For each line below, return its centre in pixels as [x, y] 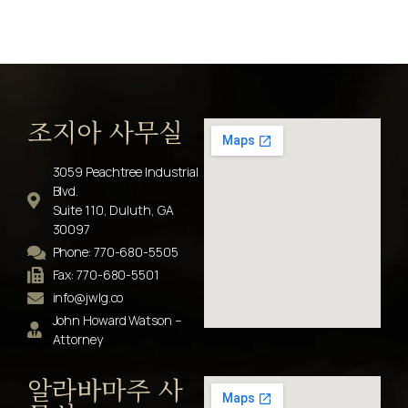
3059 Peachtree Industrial [125, 172]
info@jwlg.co [88, 298]
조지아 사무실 [105, 132]
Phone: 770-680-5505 [115, 252]
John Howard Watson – [117, 321]
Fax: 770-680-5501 [106, 275]
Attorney [77, 340]
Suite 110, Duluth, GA [113, 210]
